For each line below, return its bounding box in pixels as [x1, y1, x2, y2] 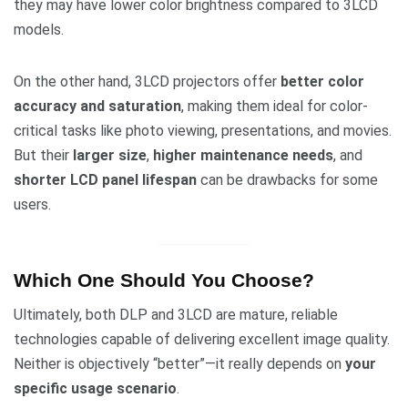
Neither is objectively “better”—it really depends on [14, 355, 345, 373]
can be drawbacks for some [197, 171, 378, 189]
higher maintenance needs [153, 147, 333, 165]
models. [14, 21, 64, 39]
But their [14, 147, 73, 165]
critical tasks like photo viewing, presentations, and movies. [14, 122, 392, 140]
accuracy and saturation [14, 97, 181, 116]
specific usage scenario [14, 380, 177, 398]
